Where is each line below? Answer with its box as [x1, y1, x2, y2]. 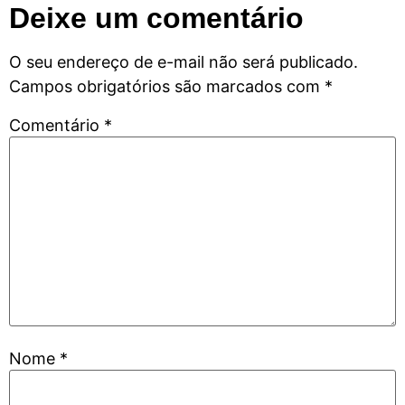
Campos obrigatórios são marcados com [9, 77, 325, 97]
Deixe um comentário [9, 2, 304, 35]
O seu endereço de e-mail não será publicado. [9, 52, 358, 72]
